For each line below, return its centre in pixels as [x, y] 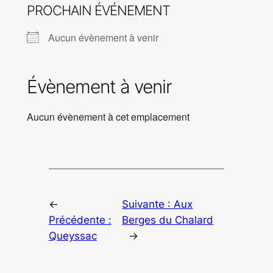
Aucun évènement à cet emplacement [108, 117]
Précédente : [80, 220]
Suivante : [148, 204]
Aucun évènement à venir [103, 38]
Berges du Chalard [168, 220]
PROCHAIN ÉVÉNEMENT [98, 11]
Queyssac [73, 236]
